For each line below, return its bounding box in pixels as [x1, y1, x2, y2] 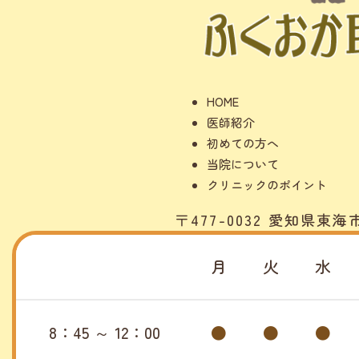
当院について [207, 155, 279, 172]
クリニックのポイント [207, 175, 327, 193]
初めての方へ [207, 134, 279, 151]
